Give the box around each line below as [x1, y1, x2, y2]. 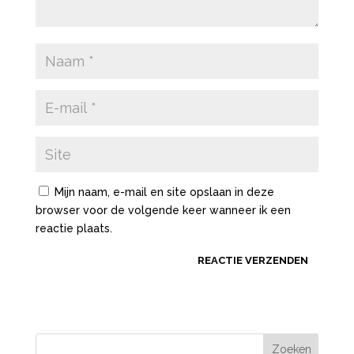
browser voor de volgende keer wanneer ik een [35, 204, 291, 217]
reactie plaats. [35, 222, 112, 235]
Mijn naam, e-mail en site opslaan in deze [54, 186, 274, 198]
